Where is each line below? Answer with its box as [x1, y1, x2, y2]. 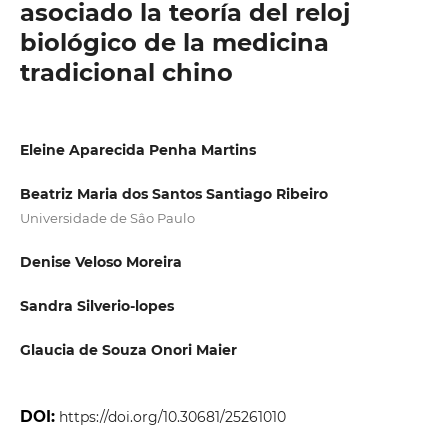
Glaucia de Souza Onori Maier [19, 341, 237, 360]
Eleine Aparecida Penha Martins [19, 141, 256, 159]
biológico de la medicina [19, 27, 329, 57]
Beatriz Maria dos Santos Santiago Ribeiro [19, 185, 328, 204]
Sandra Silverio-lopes [19, 297, 174, 316]
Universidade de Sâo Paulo [19, 210, 195, 227]
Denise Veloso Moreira [19, 253, 182, 272]
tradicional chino [19, 57, 233, 87]
